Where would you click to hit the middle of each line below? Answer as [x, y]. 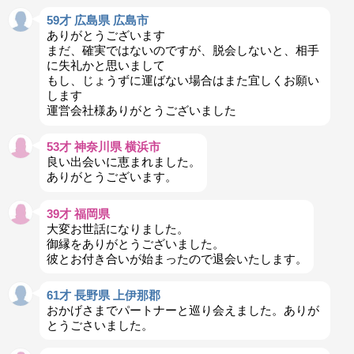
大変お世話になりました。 [117, 228]
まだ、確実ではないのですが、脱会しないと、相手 [183, 51]
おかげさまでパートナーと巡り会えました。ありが [183, 310]
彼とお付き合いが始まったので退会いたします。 [177, 258]
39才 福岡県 [78, 213]
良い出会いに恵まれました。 [123, 162]
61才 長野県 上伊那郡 [103, 295]
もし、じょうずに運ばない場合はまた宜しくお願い [183, 81]
